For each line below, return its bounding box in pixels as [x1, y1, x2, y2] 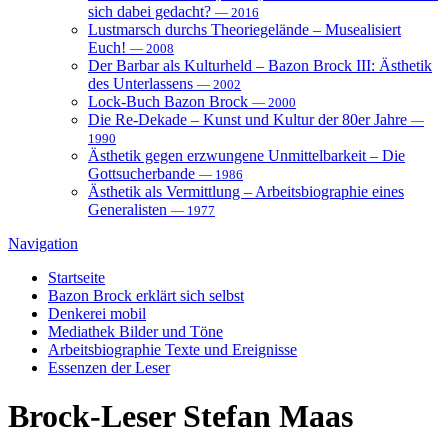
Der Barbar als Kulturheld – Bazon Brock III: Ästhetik [88, 56, 432, 74]
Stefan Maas [183, 398, 353, 435]
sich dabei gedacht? [88, 2, 215, 20]
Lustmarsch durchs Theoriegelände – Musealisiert [88, 20, 401, 38]
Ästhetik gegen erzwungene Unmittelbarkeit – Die [88, 146, 405, 164]
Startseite [48, 268, 105, 286]
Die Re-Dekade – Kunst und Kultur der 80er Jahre [88, 110, 411, 128]
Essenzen [48, 358, 107, 376]
